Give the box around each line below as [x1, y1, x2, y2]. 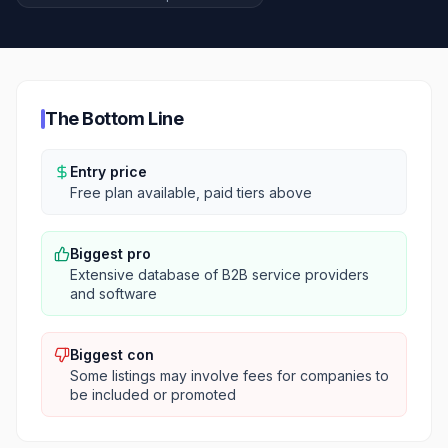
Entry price [70, 163, 147, 180]
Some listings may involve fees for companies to [70, 367, 389, 384]
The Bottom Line [45, 108, 184, 129]
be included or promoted [70, 386, 236, 403]
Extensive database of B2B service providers [70, 266, 369, 283]
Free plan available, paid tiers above [70, 184, 312, 201]
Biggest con [70, 346, 154, 363]
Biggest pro [70, 245, 151, 262]
